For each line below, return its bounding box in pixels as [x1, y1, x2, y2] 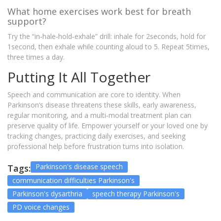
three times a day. [7, 52, 65, 62]
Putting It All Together [7, 68, 150, 87]
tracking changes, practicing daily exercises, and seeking [7, 131, 185, 141]
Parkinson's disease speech [36, 162, 123, 172]
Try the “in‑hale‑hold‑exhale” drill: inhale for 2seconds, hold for [7, 32, 206, 41]
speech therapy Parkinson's [92, 189, 180, 199]
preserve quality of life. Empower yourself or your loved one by [7, 121, 208, 131]
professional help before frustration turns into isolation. [7, 142, 184, 151]
